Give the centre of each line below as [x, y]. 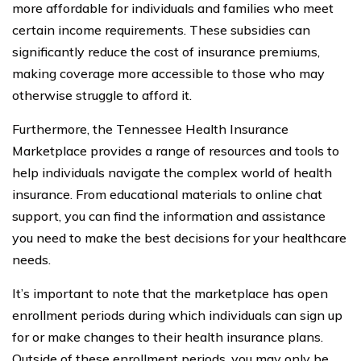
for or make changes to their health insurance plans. [168, 337]
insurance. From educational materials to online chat [167, 194]
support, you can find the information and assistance [169, 216]
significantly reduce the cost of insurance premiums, [166, 52]
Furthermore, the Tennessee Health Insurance [150, 129]
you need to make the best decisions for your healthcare [179, 238]
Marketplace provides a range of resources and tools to [176, 151]
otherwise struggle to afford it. [102, 95]
